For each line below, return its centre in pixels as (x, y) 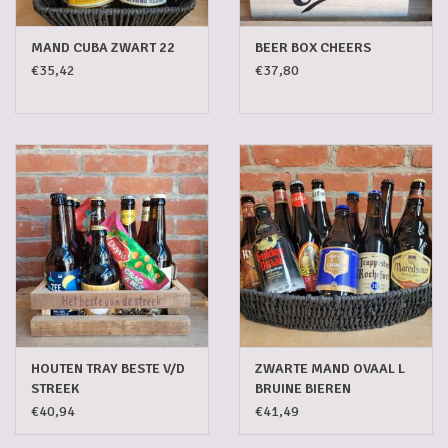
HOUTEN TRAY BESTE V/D (108, 368)
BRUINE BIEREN (303, 388)
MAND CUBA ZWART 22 (103, 47)
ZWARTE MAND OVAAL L (330, 368)
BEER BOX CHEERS (313, 47)
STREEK (55, 388)
